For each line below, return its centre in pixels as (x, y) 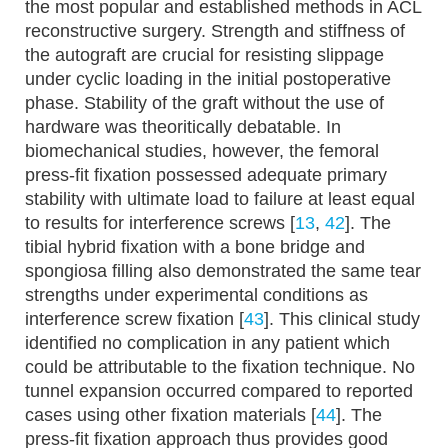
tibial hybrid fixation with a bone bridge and (195, 247)
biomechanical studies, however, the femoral (202, 151)
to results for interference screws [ (160, 223)
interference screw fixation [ (134, 319)
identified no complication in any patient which (207, 343)
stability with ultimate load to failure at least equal (220, 199)
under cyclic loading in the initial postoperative (208, 79)
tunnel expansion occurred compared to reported (219, 391)
